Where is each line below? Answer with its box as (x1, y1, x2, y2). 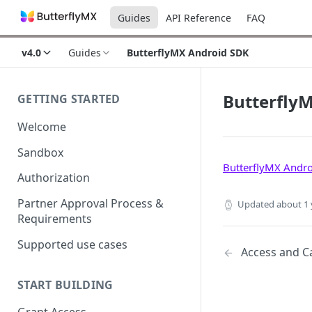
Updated (237, 198, 274, 210)
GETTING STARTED (17, 91, 120, 107)
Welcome (17, 118, 66, 134)
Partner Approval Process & (17, 196, 164, 212)
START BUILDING (17, 276, 114, 292)
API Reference (165, 10, 231, 24)
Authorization (17, 170, 90, 186)
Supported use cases (17, 236, 127, 252)
